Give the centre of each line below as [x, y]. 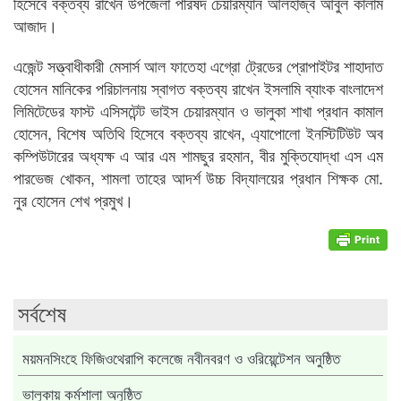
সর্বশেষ [42, 315]
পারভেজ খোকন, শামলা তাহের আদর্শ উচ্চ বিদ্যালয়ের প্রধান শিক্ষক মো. [198, 177]
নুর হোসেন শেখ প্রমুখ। [73, 200]
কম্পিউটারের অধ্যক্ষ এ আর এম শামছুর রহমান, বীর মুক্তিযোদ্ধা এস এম [198, 155]
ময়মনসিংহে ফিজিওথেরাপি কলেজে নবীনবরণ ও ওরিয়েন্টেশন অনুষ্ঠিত [181, 359]
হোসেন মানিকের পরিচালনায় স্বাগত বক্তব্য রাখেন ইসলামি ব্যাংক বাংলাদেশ [198, 88]
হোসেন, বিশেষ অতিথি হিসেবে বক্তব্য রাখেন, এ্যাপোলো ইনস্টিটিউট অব [198, 132]
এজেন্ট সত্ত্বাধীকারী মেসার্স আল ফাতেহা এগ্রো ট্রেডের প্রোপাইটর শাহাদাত [198, 65]
